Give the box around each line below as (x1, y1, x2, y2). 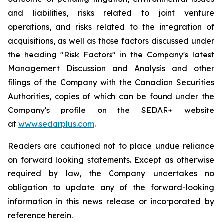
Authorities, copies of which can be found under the (8, 91, 214, 102)
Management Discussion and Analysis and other (8, 63, 214, 74)
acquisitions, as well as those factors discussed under (8, 36, 214, 46)
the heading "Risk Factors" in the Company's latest (8, 50, 214, 60)
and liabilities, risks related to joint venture (8, 8, 214, 18)
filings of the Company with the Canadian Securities (8, 77, 214, 88)
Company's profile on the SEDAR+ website (8, 105, 214, 115)
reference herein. (8, 210, 73, 221)
